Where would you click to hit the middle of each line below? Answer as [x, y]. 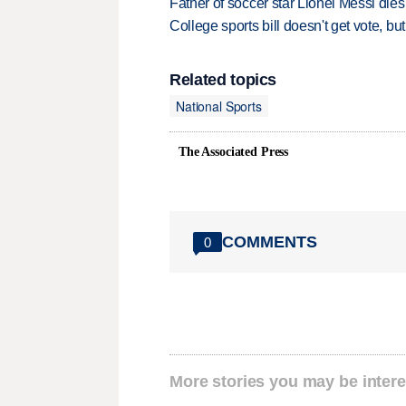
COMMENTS [270, 242]
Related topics [223, 80]
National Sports [219, 106]
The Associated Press [234, 152]
